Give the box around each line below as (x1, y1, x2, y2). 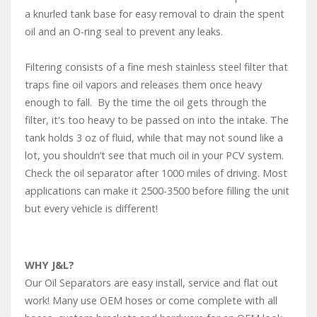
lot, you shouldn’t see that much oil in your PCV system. (25, 148, 284, 162)
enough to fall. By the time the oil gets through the (25, 95, 267, 109)
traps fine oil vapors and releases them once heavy (25, 77, 262, 91)
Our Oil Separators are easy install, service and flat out (25, 275, 278, 289)
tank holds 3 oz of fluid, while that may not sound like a (25, 130, 283, 144)
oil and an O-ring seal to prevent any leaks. (25, 24, 226, 38)
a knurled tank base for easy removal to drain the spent (25, 6, 284, 21)
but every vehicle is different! (25, 201, 158, 215)
